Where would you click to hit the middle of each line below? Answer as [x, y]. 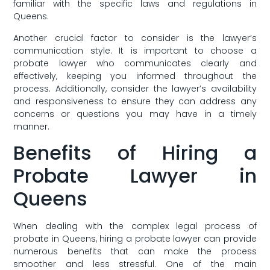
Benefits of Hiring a [135, 153]
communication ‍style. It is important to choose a [135, 50]
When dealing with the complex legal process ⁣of [135, 226]
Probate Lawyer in [135, 176]
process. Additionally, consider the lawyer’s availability [135, 88]
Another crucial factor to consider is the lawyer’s [135, 38]
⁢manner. [32, 126]
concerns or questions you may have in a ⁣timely [135, 114]
